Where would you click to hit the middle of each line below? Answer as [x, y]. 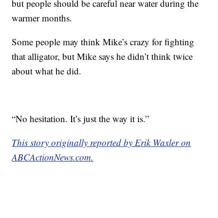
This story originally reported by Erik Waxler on [101, 142]
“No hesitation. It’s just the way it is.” [81, 118]
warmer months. [42, 18]
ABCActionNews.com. [53, 157]
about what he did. [47, 71]
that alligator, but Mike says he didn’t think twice [102, 56]
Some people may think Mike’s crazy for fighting [103, 41]
